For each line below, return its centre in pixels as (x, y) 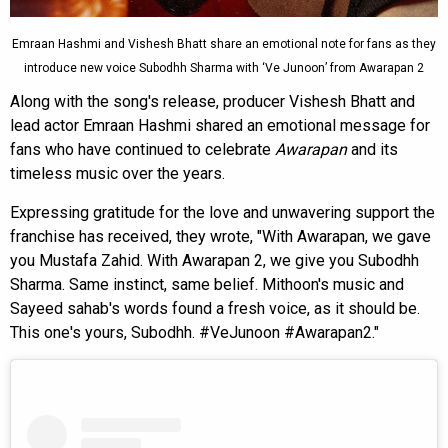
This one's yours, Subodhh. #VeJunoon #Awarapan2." (194, 333)
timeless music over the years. (117, 174)
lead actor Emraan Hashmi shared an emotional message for (220, 126)
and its (372, 150)
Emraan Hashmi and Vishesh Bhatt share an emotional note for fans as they (224, 44)
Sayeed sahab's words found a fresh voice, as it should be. (215, 309)
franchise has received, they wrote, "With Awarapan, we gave (220, 237)
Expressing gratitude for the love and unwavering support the (222, 213)
